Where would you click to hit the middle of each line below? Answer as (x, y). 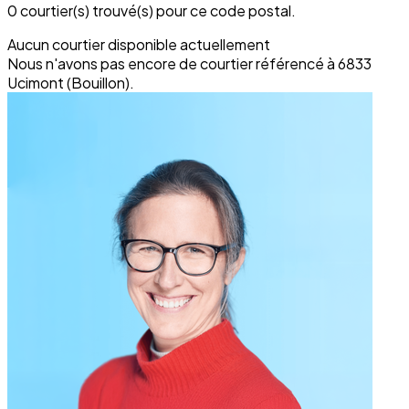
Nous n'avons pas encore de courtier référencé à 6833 (189, 63)
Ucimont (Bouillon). (71, 82)
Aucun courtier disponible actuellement (139, 44)
